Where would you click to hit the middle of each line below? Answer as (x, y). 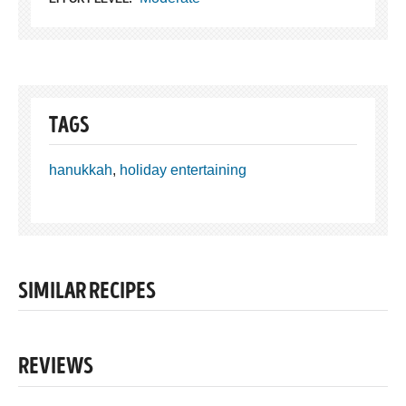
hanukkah (81, 169)
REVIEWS (56, 368)
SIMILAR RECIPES (87, 292)
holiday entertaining (183, 169)
